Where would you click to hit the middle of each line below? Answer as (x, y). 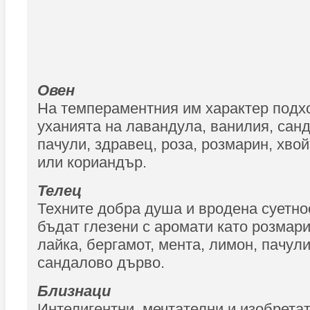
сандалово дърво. (101, 263)
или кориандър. (92, 162)
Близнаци (74, 291)
